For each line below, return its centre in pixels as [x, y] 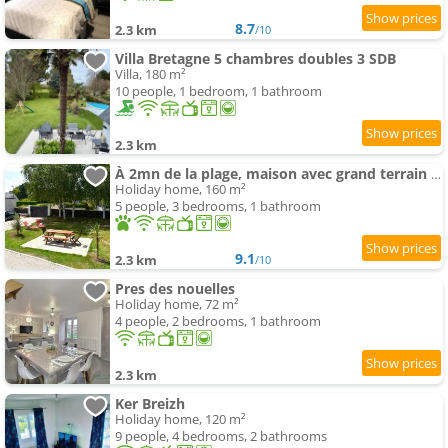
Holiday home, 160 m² [180, 189]
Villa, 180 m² [150, 74]
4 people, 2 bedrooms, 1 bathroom [218, 321]
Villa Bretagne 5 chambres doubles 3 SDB [255, 59]
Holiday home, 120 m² [180, 419]
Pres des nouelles [175, 289]
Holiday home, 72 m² [177, 304]
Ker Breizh [150, 404]
